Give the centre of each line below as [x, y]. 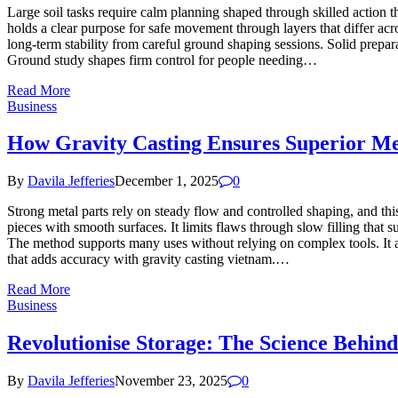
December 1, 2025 [167, 181]
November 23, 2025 [171, 381]
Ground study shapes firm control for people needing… [162, 60]
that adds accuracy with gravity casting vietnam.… [148, 259]
